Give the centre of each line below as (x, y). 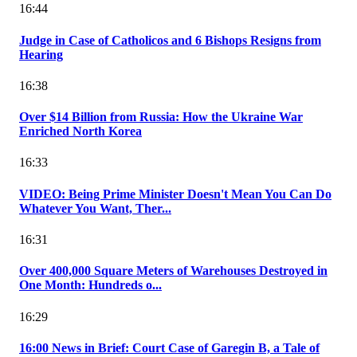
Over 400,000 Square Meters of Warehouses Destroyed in (173, 271)
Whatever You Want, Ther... (95, 208)
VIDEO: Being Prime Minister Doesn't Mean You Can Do (175, 194)
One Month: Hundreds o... (90, 285)
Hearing (41, 54)
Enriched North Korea (80, 131)
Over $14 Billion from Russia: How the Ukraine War (161, 117)
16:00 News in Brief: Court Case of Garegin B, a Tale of (169, 347)
